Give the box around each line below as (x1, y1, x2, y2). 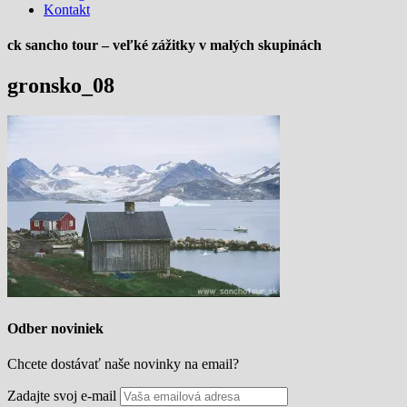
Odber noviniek (7, 320, 104, 336)
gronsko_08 (7, 73, 114, 97)
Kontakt (44, 2, 90, 17)
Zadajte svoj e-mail (7, 387, 116, 403)
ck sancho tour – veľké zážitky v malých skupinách (7, 37, 322, 54)
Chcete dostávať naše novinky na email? (7, 355, 239, 372)
